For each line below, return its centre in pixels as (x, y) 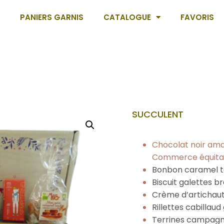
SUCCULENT (158, 114)
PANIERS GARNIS (52, 17)
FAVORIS (197, 17)
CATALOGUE (127, 17)
